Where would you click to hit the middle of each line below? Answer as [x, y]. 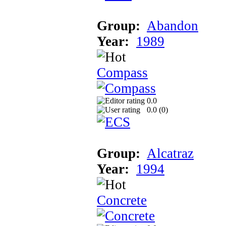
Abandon [173, 25]
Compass [122, 72]
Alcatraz [170, 153]
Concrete [122, 200]
